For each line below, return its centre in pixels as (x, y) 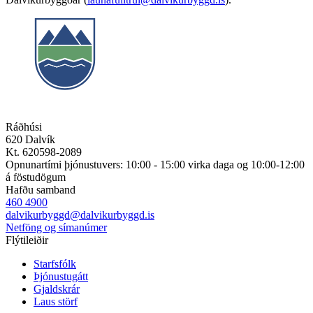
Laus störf (56, 301)
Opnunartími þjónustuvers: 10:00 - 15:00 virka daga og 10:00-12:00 (155, 164)
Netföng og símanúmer (56, 227)
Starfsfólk (55, 263)
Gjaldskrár (57, 289)
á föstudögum (36, 177)
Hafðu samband (41, 189)
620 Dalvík (30, 139)
